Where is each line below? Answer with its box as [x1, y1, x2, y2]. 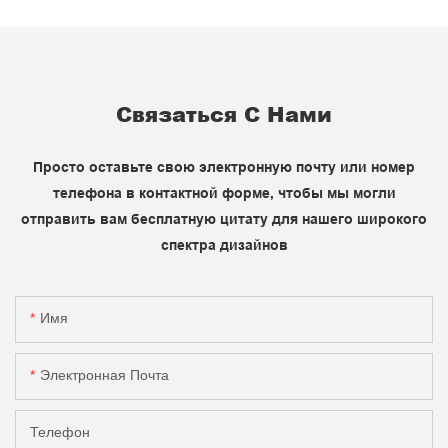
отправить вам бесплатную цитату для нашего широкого [21, 211, 427, 228]
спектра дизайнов [160, 237, 288, 254]
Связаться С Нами [116, 99, 332, 130]
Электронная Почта [40, 366, 169, 383]
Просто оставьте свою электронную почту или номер [33, 159, 415, 176]
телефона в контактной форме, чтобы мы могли [52, 185, 396, 202]
